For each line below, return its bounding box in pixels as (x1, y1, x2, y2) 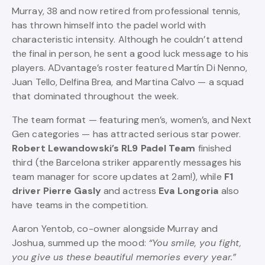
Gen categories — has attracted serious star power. (12, 128, 241, 140)
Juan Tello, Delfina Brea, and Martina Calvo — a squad (12, 76, 244, 88)
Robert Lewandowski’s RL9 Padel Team (12, 142, 196, 154)
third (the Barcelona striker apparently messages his (12, 156, 242, 169)
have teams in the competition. (12, 199, 148, 211)
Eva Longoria (159, 185, 219, 197)
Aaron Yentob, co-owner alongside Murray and (12, 222, 218, 235)
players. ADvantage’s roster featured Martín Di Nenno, (12, 62, 248, 74)
